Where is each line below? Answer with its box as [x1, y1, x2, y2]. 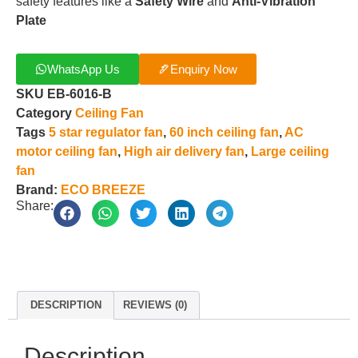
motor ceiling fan [16, 145, 117, 158]
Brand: [16, 183, 61, 197]
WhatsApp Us [47, 62, 120, 76]
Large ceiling [251, 145, 329, 158]
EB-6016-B [47, 87, 112, 101]
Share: [16, 199, 54, 213]
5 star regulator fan [49, 125, 163, 139]
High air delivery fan [124, 145, 245, 158]
